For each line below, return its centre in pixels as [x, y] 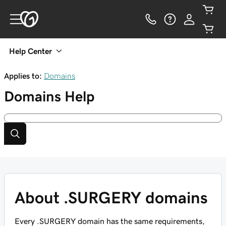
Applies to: [23, 76]
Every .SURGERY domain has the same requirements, [110, 221]
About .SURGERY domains [111, 198]
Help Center [31, 51]
